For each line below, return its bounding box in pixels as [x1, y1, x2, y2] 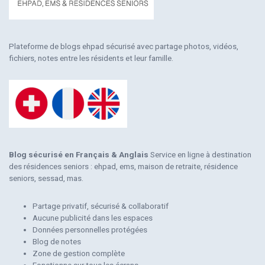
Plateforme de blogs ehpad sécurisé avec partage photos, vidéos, [9, 41, 238, 51]
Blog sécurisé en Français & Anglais [9, 150, 148, 160]
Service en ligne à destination [148, 150, 251, 160]
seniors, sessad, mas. [9, 173, 83, 183]
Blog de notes [33, 237, 81, 247]
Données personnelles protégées [33, 225, 147, 235]
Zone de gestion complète [33, 248, 125, 258]
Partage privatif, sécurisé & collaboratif [33, 201, 169, 211]
